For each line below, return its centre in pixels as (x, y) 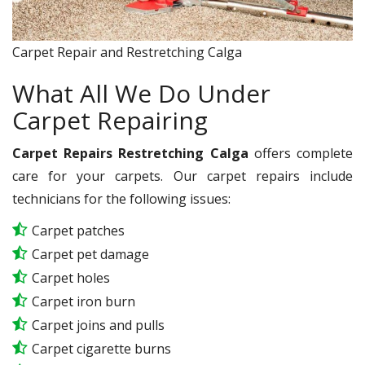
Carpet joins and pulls (98, 325)
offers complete (301, 154)
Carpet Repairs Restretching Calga (130, 154)
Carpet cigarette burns (101, 349)
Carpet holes (71, 278)
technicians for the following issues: (125, 199)
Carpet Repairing (110, 121)
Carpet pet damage (90, 255)
